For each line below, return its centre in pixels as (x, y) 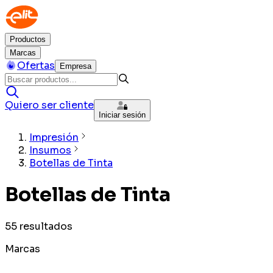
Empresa (76, 66)
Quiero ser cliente (49, 105)
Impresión (54, 137)
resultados (46, 226)
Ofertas (36, 66)
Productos (28, 39)
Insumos (50, 150)
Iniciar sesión (122, 115)
